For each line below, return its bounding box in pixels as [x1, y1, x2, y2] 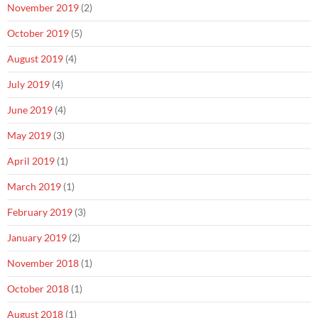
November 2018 [7, 257, 79, 270]
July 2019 [7, 78, 50, 91]
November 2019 [7, 1, 79, 14]
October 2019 [7, 27, 69, 40]
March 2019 [7, 180, 61, 193]
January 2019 [7, 231, 67, 244]
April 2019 [7, 155, 55, 168]
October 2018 [7, 283, 69, 295]
